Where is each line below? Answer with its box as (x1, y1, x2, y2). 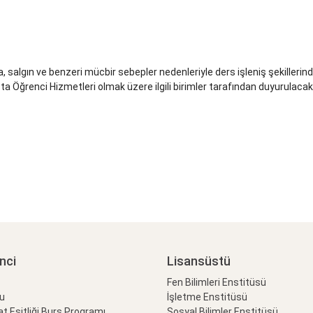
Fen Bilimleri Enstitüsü (167, 277, 266, 289)
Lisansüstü (167, 254, 231, 269)
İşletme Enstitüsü (167, 291, 247, 303)
